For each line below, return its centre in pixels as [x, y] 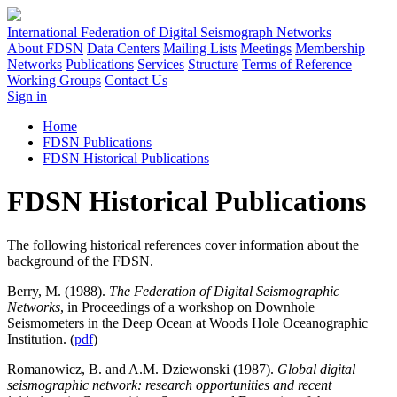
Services [161, 64]
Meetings [266, 48]
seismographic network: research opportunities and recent [169, 385]
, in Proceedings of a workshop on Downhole [187, 307]
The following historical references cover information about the [183, 245]
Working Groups [54, 80]
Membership [330, 48]
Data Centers [123, 48]
